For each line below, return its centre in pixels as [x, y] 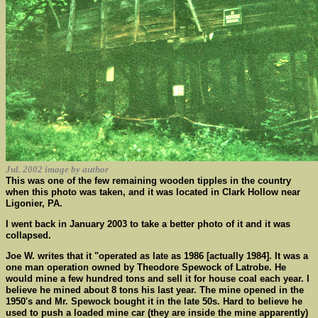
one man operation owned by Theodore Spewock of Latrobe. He [146, 267]
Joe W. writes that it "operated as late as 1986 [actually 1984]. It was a [157, 256]
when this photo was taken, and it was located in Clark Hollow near [153, 192]
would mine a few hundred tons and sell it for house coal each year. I [158, 279]
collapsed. [28, 235]
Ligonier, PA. [34, 203]
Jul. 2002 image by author [57, 169]
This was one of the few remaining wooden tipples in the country [148, 181]
